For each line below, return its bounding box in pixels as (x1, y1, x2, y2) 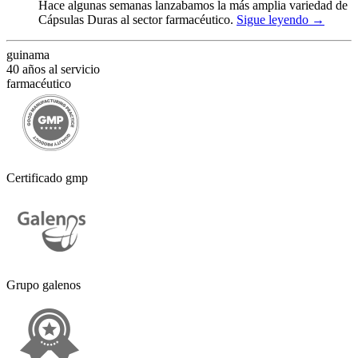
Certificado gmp (6, 170, 88, 185)
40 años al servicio (6, 62, 100, 76)
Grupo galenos (6, 277, 81, 292)
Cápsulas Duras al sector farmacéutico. (38, 12, 233, 26)
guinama (6, 47, 50, 62)
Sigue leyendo (237, 12, 312, 26)
